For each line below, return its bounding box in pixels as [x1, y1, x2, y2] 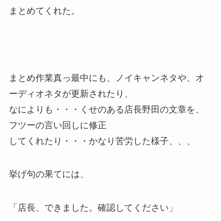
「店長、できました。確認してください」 [8, 203, 178, 213]
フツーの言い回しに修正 [8, 120, 107, 130]
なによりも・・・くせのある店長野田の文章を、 [8, 104, 204, 114]
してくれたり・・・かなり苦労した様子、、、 [8, 136, 195, 146]
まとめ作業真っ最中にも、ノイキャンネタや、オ [8, 73, 204, 83]
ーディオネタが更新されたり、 [8, 88, 133, 99]
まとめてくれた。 [8, 5, 80, 16]
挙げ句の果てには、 [8, 169, 89, 180]
